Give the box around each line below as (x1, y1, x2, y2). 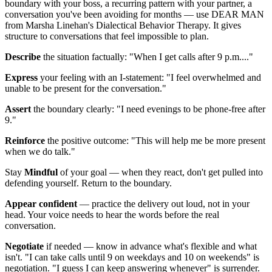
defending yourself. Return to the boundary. (5, 177, 172, 188)
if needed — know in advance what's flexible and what (44, 240, 257, 251)
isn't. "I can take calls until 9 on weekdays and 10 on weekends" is (5, 251, 259, 262)
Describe (5, 51, 41, 62)
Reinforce (5, 135, 45, 146)
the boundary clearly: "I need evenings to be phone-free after (31, 103, 265, 114)
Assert (5, 103, 31, 114)
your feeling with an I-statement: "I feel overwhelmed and (38, 72, 261, 83)
